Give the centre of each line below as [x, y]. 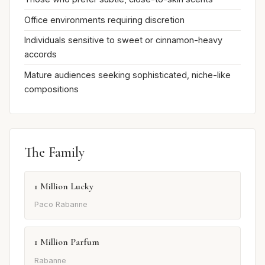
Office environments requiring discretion [104, 20]
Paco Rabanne [61, 205]
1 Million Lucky [64, 186]
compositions [51, 89]
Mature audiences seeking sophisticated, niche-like [127, 75]
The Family [54, 152]
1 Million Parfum [67, 242]
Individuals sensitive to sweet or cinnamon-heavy [123, 40]
